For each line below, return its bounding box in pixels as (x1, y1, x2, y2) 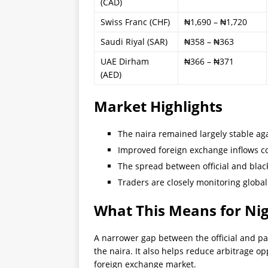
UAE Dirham (100, 56, 149, 67)
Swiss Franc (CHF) (100, 16, 170, 28)
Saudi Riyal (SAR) (100, 36, 167, 47)
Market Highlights (94, 96, 223, 116)
